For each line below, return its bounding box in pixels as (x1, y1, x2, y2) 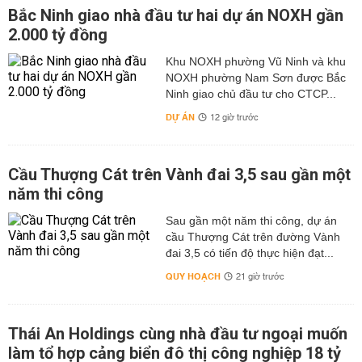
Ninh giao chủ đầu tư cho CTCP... (165, 87, 336, 100)
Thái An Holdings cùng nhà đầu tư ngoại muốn (8, 324, 347, 343)
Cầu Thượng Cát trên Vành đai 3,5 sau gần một (8, 165, 351, 184)
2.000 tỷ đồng (8, 25, 107, 44)
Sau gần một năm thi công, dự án (165, 214, 337, 227)
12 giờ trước (209, 110, 259, 126)
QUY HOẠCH (165, 268, 221, 285)
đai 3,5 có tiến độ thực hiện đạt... (165, 246, 334, 259)
